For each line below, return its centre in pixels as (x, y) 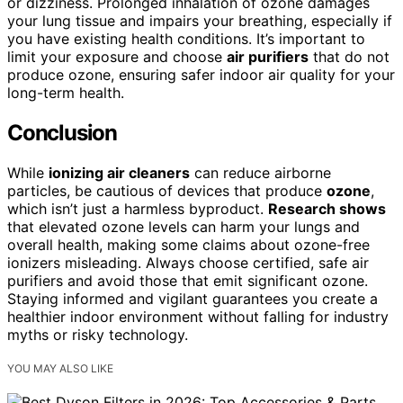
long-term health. (66, 93)
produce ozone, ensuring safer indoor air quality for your (201, 75)
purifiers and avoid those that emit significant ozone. (188, 280)
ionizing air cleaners (119, 172)
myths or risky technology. (98, 334)
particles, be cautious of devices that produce (167, 190)
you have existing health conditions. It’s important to (186, 39)
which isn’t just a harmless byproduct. (138, 208)
